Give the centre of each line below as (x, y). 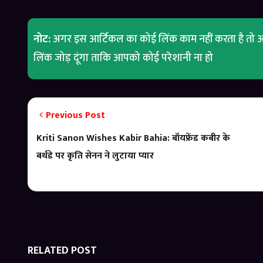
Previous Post (75, 115)
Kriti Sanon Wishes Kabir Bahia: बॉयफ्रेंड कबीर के (133, 138)
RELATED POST (62, 250)
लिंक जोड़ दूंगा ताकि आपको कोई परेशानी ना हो (123, 58)
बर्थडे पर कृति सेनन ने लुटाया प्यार (95, 156)
